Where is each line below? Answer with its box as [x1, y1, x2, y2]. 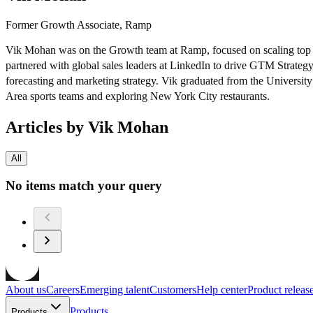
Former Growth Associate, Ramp [6, 18, 152, 31]
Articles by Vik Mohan [6, 117, 168, 136]
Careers [46, 284, 80, 296]
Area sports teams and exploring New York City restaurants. [6, 89, 270, 102]
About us [6, 284, 46, 296]
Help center [196, 284, 247, 296]
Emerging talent [80, 284, 150, 296]
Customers [150, 284, 196, 296]
